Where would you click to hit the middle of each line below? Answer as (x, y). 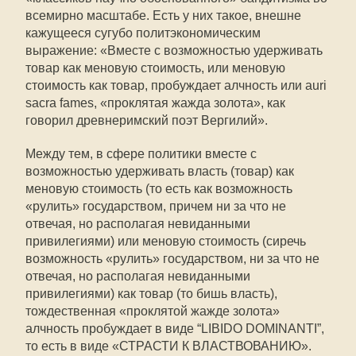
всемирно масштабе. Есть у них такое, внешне (163, 15)
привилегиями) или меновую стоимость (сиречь (166, 241)
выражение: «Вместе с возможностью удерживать (174, 50)
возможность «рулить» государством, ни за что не (172, 259)
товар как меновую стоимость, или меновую (155, 68)
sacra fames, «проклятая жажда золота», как (155, 103)
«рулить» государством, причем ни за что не (156, 206)
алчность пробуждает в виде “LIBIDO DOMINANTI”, (175, 329)
